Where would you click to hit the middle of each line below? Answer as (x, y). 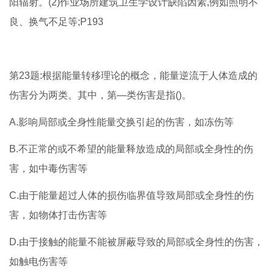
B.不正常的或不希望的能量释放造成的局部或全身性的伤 (131, 149)
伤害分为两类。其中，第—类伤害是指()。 (100, 95)
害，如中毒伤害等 (48, 169)
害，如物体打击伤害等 (58, 215)
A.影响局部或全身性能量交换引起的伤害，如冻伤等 (121, 122)
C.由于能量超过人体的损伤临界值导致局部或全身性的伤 (131, 196)
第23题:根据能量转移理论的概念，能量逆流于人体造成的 (133, 76)
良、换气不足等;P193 (56, 22)
